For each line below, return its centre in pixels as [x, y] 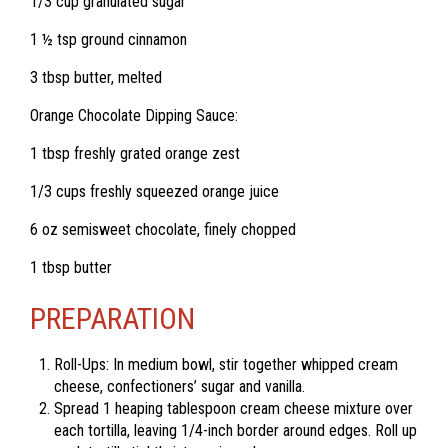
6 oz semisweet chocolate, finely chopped [163, 229]
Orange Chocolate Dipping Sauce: [134, 115]
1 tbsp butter [71, 267]
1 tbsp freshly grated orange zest [135, 153]
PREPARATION [112, 318]
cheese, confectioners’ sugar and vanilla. [179, 386]
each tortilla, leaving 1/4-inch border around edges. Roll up [235, 430]
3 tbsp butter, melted [96, 77]
